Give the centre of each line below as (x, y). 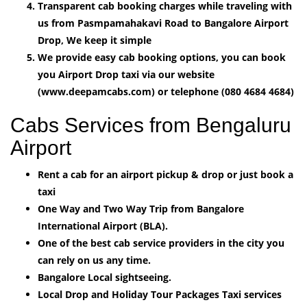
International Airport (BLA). (103, 225)
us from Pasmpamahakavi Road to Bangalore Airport (163, 23)
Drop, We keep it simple (95, 40)
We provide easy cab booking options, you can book (162, 57)
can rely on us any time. (94, 260)
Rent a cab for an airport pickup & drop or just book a (165, 174)
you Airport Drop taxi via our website (126, 74)
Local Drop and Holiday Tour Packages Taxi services (160, 294)
